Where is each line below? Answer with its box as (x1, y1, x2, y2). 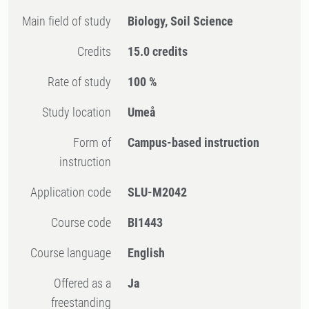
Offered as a (54, 276, 62, 290)
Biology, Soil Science (128, 14, 234, 28)
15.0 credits (128, 44, 188, 59)
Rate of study (54, 74, 112, 89)
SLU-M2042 (128, 185, 188, 199)
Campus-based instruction (128, 135, 260, 150)
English (128, 246, 166, 260)
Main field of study (31, 14, 112, 28)
